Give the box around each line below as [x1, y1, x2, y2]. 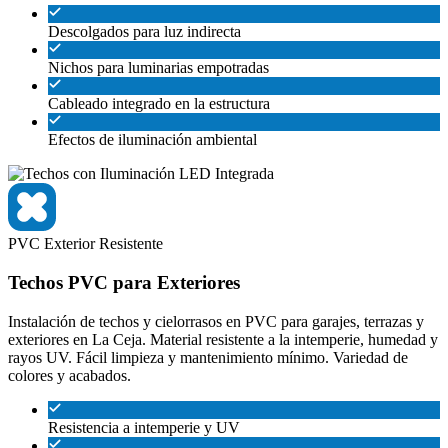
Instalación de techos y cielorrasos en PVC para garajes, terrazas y [8, 312, 424, 330]
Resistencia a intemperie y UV [48, 418, 240, 436]
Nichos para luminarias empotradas [48, 59, 269, 77]
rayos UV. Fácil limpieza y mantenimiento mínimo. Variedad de [8, 348, 408, 366]
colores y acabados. [8, 366, 131, 384]
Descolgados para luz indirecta [48, 23, 241, 41]
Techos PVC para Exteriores [8, 271, 240, 293]
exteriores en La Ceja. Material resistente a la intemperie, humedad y [8, 330, 438, 348]
